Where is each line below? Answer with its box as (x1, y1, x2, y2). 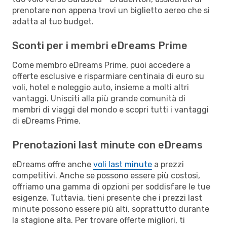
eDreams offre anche (12, 159, 93, 169)
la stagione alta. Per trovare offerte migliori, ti (12, 215, 185, 225)
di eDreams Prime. (12, 116, 81, 126)
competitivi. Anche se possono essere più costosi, (12, 170, 200, 180)
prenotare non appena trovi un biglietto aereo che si (12, 5, 210, 15)
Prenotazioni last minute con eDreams (12, 138, 203, 151)
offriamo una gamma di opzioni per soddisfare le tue (12, 181, 210, 192)
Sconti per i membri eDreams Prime (12, 39, 187, 52)
